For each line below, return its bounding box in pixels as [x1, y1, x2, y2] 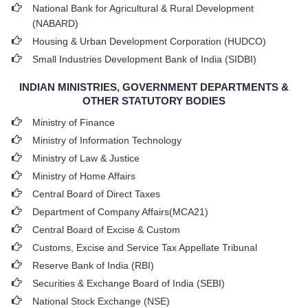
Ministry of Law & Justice [32, 153, 140, 164]
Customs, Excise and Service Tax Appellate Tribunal [32, 242, 257, 253]
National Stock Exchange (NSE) [32, 296, 170, 307]
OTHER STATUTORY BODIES [82, 95, 225, 107]
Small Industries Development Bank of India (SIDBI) [32, 54, 256, 65]
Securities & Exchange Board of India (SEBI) [32, 278, 225, 289]
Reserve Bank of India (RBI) [32, 260, 154, 271]
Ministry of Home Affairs [32, 170, 135, 181]
